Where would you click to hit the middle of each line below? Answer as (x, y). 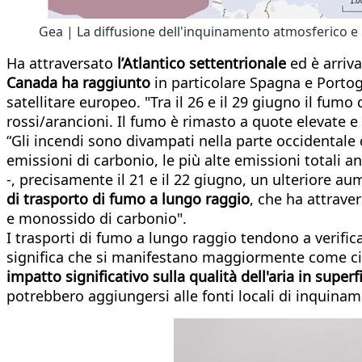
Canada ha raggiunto (78, 82)
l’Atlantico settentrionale (202, 63)
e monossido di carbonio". (97, 218)
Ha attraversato (62, 63)
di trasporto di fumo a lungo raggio (128, 198)
